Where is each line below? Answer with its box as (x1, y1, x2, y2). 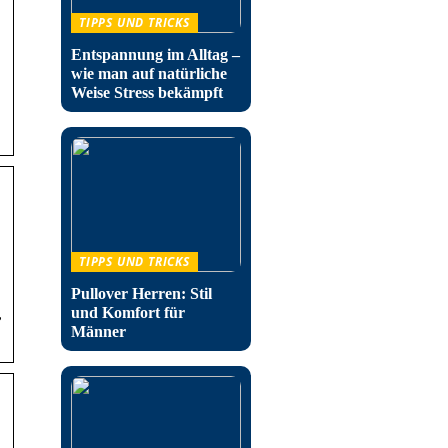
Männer (71, 323, 126, 340)
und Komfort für (71, 304, 185, 321)
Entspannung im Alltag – (71, 46, 240, 63)
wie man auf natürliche (71, 65, 227, 82)
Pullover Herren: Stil (71, 285, 212, 302)
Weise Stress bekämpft (71, 84, 223, 101)
